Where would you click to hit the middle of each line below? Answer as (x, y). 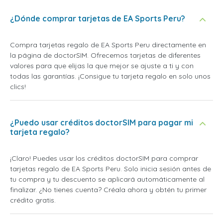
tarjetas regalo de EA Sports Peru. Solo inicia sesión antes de (111, 169)
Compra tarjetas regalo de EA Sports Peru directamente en (108, 45)
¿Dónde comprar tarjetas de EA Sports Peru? (98, 19)
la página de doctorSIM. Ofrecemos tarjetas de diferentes (105, 56)
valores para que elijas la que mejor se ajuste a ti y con (102, 66)
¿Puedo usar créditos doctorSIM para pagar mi (102, 123)
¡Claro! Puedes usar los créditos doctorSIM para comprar (104, 159)
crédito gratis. (33, 200)
